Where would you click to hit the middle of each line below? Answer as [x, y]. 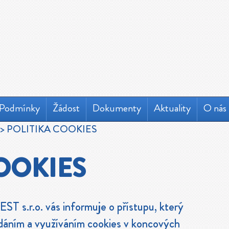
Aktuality [172, 108]
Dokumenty [117, 108]
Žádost [66, 108]
